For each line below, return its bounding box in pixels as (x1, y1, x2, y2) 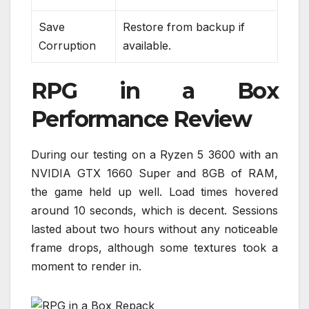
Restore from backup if (123, 20, 245, 34)
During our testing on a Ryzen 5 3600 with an (31, 148, 278, 162)
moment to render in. (31, 259, 141, 274)
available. (123, 39, 171, 53)
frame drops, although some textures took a (31, 241, 278, 255)
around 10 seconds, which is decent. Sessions (31, 203, 278, 218)
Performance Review (31, 106, 252, 133)
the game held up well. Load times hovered (31, 185, 278, 199)
